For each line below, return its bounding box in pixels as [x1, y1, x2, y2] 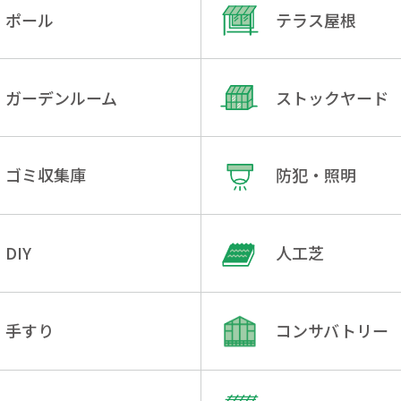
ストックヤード [275, 85, 388, 109]
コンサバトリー [275, 319, 388, 343]
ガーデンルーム [4, 85, 117, 109]
